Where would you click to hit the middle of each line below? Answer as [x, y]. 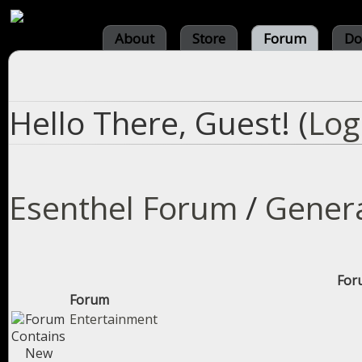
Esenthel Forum [123, 207]
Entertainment [114, 319]
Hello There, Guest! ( [158, 122]
